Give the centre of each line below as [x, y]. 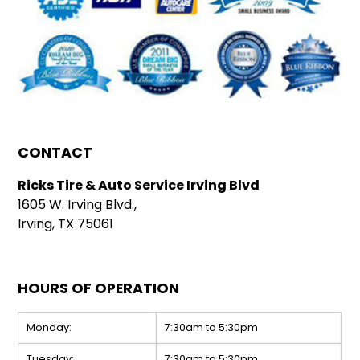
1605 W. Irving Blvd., [78, 205]
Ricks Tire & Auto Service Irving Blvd [139, 186]
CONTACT [55, 153]
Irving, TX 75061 [66, 224]
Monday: [49, 328]
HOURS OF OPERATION [99, 289]
